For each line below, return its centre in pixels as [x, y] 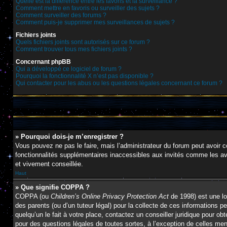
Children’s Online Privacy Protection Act [110, 196]
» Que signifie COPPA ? [52, 187]
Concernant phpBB [43, 62]
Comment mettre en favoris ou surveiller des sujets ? [88, 8]
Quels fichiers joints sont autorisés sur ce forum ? [83, 42]
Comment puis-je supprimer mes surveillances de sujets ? [95, 22]
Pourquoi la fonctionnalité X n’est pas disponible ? [85, 76]
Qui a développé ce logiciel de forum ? [69, 69]
